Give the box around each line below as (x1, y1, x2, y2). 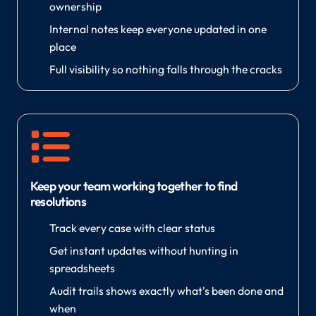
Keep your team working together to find (30, 178, 238, 195)
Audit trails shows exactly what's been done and (49, 284, 284, 298)
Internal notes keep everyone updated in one (49, 21, 267, 36)
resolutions (30, 193, 87, 210)
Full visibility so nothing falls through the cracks (49, 61, 282, 76)
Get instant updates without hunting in (49, 243, 238, 258)
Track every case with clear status (49, 221, 215, 236)
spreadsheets (49, 261, 115, 276)
